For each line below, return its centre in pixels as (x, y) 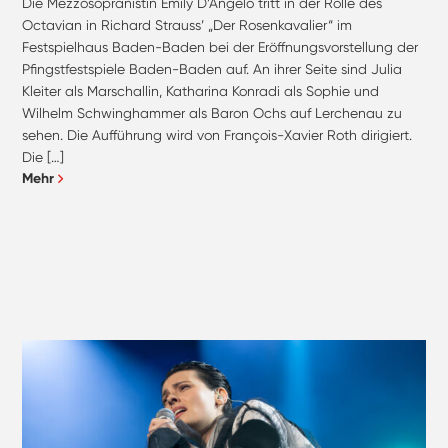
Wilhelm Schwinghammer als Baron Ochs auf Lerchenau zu (212, 113)
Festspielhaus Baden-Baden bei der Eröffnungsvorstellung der (220, 47)
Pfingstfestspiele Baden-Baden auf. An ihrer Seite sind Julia (212, 69)
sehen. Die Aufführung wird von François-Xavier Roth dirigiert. (217, 135)
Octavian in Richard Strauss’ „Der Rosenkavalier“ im (187, 25)
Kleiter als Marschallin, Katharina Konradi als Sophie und (201, 91)
